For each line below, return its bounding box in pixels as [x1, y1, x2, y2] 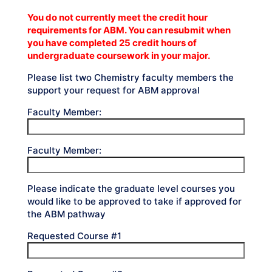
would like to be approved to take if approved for [27, 195, 242, 207]
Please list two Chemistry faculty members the [27, 72, 234, 83]
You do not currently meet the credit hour [27, 12, 208, 23]
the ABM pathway [27, 208, 106, 220]
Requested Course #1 [27, 230, 121, 242]
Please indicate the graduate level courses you [27, 183, 235, 194]
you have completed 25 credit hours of [27, 37, 197, 49]
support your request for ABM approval [27, 84, 200, 96]
